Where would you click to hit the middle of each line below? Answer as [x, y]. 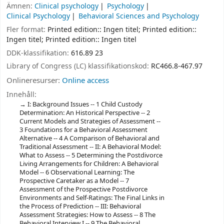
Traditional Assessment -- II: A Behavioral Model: [90, 146]
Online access [85, 81]
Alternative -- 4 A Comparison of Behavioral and [89, 138]
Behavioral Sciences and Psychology [139, 16]
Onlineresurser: [34, 81]
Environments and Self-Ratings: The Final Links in [92, 197]
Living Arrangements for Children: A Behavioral [89, 163]
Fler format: [27, 29]
